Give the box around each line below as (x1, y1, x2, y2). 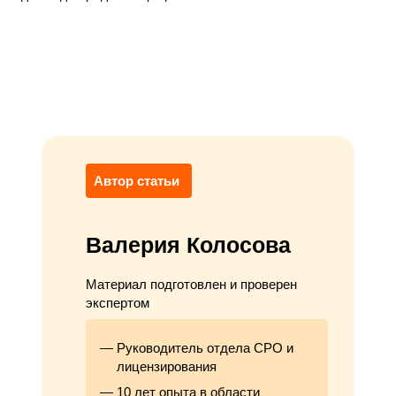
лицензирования (116, 359, 217, 375)
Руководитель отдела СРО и (117, 340, 294, 356)
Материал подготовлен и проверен (86, 277, 298, 293)
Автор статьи (94, 173, 180, 189)
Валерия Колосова (86, 232, 292, 258)
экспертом (86, 295, 150, 311)
